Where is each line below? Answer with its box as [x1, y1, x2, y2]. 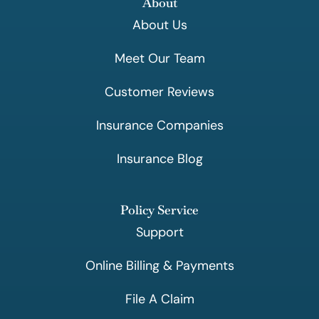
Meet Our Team [114, 49, 205, 67]
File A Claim [125, 290, 194, 308]
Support [135, 223, 184, 241]
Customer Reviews [105, 83, 214, 100]
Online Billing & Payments [85, 256, 234, 274]
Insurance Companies [95, 116, 224, 134]
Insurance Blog [116, 150, 203, 167]
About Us [132, 16, 187, 33]
